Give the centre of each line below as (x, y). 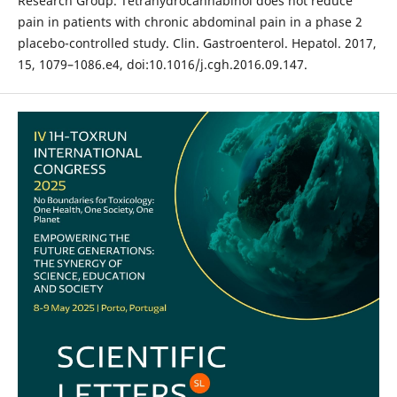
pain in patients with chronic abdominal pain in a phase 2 (190, 22)
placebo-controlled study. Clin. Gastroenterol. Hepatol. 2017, (197, 43)
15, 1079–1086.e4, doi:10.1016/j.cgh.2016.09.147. (162, 65)
